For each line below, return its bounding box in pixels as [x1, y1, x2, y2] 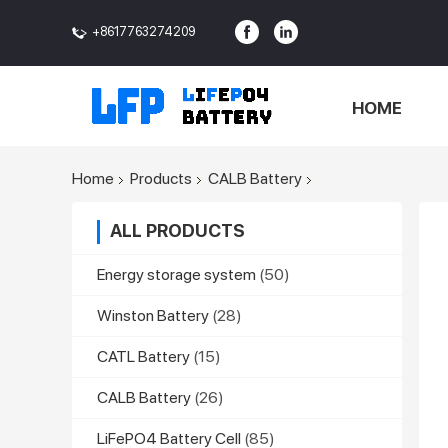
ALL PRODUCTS [110, 219, 245, 241]
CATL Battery [97, 346, 190, 366]
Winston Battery [97, 305, 209, 325]
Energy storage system [97, 264, 256, 284]
